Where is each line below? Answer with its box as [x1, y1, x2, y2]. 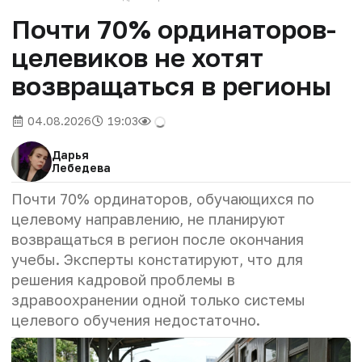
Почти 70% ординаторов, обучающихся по [11, 189, 314, 208]
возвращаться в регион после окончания [11, 229, 304, 248]
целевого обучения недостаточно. [11, 310, 260, 329]
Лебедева [52, 160, 111, 175]
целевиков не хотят [11, 41, 263, 73]
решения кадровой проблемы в [11, 270, 235, 288]
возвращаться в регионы [11, 69, 331, 101]
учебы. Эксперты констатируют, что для [11, 250, 303, 268]
